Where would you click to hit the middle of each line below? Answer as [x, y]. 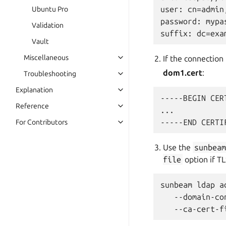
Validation [48, 25]
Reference [32, 106]
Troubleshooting [50, 74]
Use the [178, 147]
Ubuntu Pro [50, 9]
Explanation [34, 90]
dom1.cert [183, 73]
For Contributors [42, 122]
